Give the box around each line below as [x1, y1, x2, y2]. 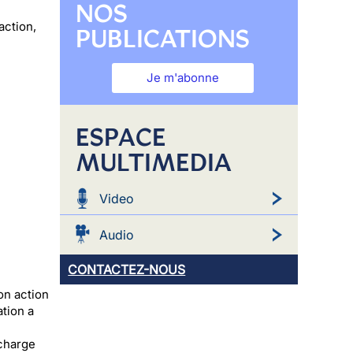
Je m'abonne [147, 69, 220, 85]
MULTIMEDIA [76, 146, 232, 178]
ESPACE [76, 121, 166, 153]
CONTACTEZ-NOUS [68, 261, 186, 277]
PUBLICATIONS [76, 22, 251, 54]
